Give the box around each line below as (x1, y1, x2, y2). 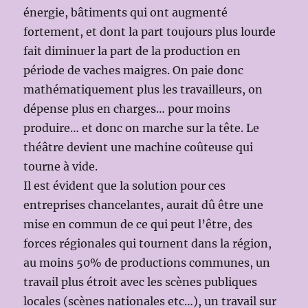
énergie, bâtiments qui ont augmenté (23, 5, 228, 19)
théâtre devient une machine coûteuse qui (23, 140, 254, 154)
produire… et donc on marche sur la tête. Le (23, 120, 260, 135)
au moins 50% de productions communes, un (23, 255, 271, 269)
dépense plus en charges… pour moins (23, 101, 231, 115)
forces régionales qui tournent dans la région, (23, 236, 272, 250)
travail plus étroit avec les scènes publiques (23, 274, 258, 289)
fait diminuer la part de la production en (23, 43, 241, 58)
